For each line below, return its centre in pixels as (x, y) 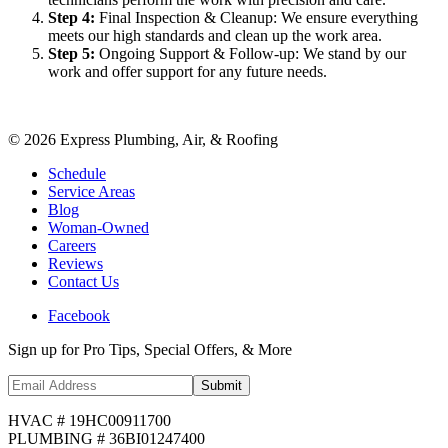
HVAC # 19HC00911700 (89, 421)
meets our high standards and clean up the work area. (215, 36)
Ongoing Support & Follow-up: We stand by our (252, 54)
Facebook (79, 316)
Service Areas (91, 192)
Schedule (77, 174)
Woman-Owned (98, 228)
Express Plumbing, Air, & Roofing (167, 140)
